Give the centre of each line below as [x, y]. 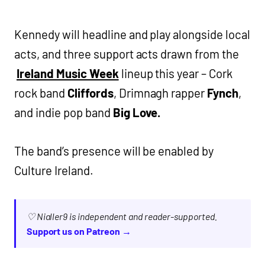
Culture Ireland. [54, 170]
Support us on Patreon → [79, 231]
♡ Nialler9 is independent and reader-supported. [122, 216]
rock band [41, 93]
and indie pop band [64, 112]
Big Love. [137, 112]
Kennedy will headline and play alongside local [132, 34]
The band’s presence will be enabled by [114, 151]
